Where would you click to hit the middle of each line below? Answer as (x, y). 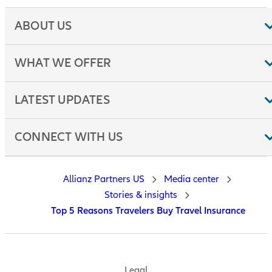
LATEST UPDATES (62, 100)
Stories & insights (141, 195)
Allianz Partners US (104, 179)
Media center (191, 179)
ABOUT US (43, 26)
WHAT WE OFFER (63, 63)
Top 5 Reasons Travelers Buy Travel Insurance (148, 211)
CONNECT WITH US (69, 138)
